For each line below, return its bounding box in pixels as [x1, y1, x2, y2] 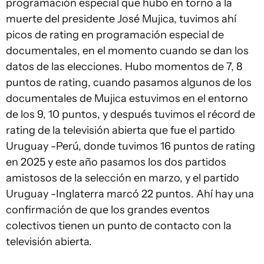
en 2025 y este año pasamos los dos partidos [6, 155, 226, 169]
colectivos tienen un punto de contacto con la [6, 219, 232, 232]
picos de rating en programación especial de [6, 28, 224, 41]
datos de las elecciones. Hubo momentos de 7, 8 [6, 60, 242, 73]
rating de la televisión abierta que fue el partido [6, 123, 235, 137]
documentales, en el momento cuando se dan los [6, 44, 249, 57]
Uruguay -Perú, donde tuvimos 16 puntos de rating [6, 139, 255, 153]
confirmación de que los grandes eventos [6, 203, 210, 216]
